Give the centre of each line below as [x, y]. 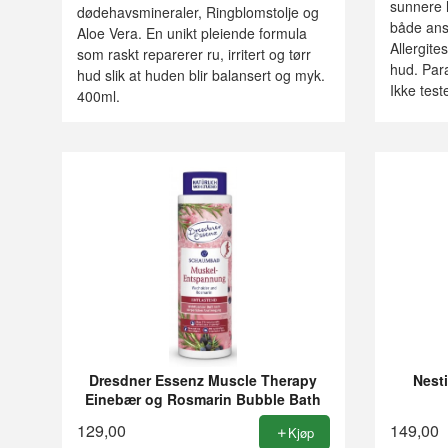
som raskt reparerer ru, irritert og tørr [194, 54]
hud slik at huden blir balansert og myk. [201, 75]
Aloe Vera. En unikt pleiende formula [192, 33]
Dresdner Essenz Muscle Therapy [203, 379]
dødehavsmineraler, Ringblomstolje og [198, 12]
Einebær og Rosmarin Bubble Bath [203, 398]
